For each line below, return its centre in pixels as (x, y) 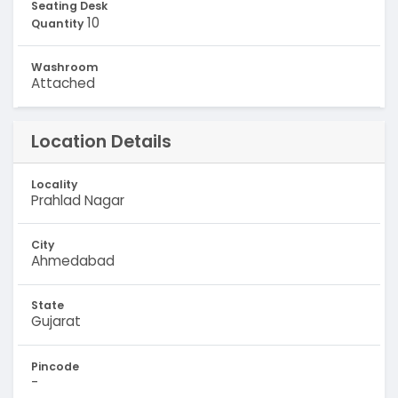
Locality (54, 184)
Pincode (55, 366)
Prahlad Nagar (77, 200)
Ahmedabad (72, 260)
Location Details (101, 142)
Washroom (64, 68)
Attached (63, 84)
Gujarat (56, 322)
